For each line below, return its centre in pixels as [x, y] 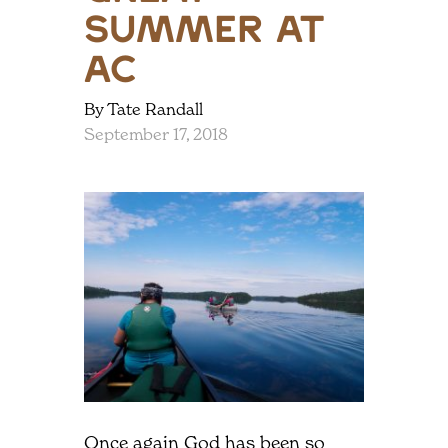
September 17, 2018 [156, 134]
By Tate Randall [143, 109]
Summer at [204, 31]
